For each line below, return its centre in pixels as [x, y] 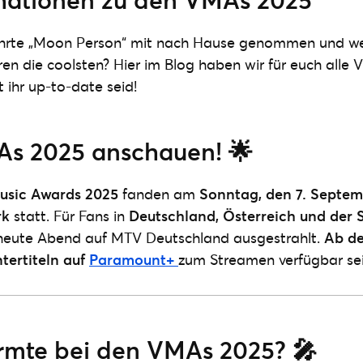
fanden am [159, 194]
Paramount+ [134, 259]
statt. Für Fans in [69, 216]
